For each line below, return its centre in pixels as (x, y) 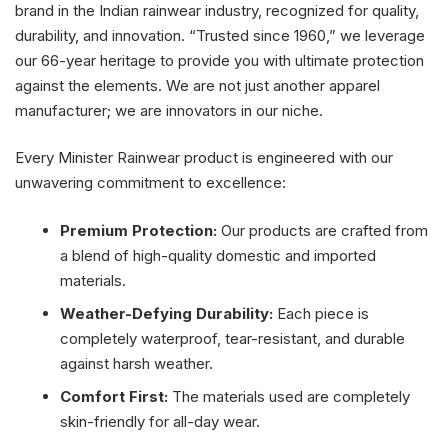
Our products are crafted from (322, 230)
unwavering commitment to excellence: (150, 183)
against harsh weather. (136, 363)
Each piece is (321, 313)
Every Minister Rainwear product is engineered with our (204, 158)
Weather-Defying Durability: (166, 313)
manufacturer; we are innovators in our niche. (169, 110)
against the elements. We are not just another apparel (197, 85)
